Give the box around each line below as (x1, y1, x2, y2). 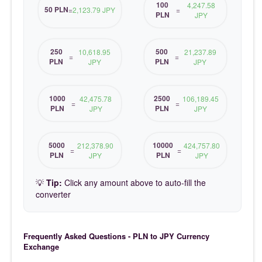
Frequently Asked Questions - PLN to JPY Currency (23, 230, 209, 242)
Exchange (23, 240, 59, 252)
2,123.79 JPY (72, 5, 115, 15)
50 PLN (44, 4, 68, 15)
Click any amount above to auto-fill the (62, 176, 206, 188)
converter (36, 188, 71, 200)
